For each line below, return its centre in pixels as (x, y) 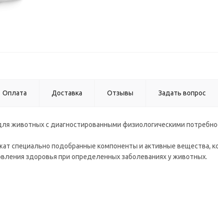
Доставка (67, 93)
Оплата (15, 93)
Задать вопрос (182, 93)
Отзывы (120, 93)
